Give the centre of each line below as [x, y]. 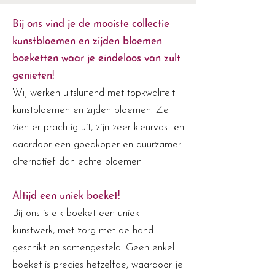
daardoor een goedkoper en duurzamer [97, 145]
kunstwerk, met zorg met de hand [83, 230]
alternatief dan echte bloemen [77, 162]
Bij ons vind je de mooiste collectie [91, 24]
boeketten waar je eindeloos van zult [96, 59]
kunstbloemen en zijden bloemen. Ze [91, 110]
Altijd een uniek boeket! [66, 196]
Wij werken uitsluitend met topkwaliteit [94, 93]
